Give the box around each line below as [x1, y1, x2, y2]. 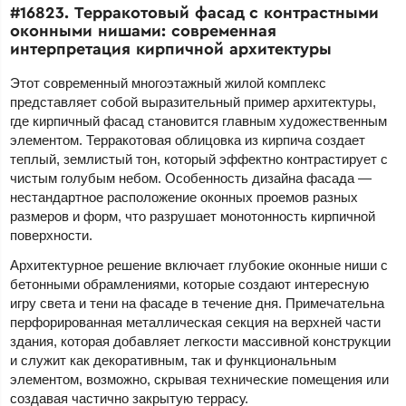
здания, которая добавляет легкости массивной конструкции [10, 333, 391, 349]
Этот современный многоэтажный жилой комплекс [10, 74, 327, 91]
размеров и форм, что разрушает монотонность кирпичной [10, 208, 376, 224]
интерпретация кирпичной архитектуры [10, 37, 332, 59]
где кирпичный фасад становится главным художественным [10, 112, 388, 129]
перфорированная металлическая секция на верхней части [10, 314, 382, 330]
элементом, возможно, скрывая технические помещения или [10, 371, 390, 387]
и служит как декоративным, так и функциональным [10, 352, 337, 368]
